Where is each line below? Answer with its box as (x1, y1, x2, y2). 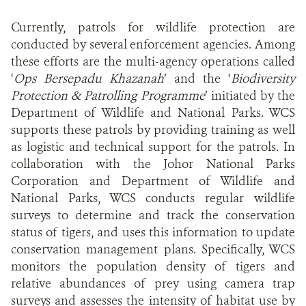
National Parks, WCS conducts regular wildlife (11, 190, 295, 206)
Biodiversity (231, 70, 295, 87)
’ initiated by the (204, 87, 295, 104)
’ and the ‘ (164, 70, 231, 87)
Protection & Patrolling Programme (11, 87, 205, 104)
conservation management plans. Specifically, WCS (11, 241, 295, 258)
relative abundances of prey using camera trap (11, 275, 295, 292)
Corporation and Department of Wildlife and (11, 173, 295, 189)
